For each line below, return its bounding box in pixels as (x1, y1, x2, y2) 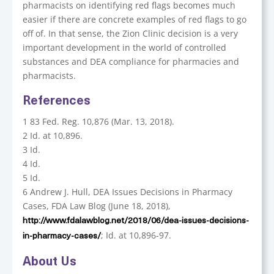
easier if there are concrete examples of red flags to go (23, 13, 247, 25)
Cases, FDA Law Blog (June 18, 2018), (23, 200, 171, 212)
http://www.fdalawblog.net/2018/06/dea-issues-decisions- (23, 217, 250, 226)
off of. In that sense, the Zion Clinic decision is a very (23, 28, 239, 39)
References (23, 95, 91, 108)
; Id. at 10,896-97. (101, 229, 172, 241)
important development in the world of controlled (23, 42, 227, 53)
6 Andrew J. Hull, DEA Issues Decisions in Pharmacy (23, 186, 233, 198)
